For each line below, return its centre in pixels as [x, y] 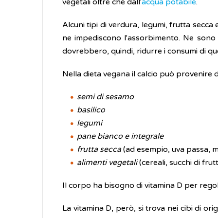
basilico [91, 110]
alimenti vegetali [107, 163]
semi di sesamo [105, 97]
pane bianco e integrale [120, 136]
